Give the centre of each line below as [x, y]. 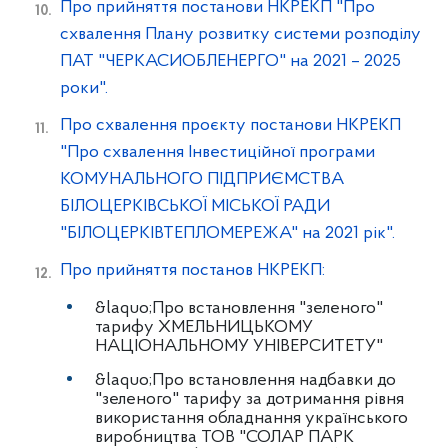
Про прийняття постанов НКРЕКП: [192, 270]
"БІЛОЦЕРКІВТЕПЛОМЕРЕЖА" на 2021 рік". [227, 233]
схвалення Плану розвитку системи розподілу [240, 34]
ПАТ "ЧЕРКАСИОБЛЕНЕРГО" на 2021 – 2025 [230, 61]
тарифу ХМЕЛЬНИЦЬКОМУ [204, 327]
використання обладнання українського [251, 418]
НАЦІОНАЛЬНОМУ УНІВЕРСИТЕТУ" [239, 346]
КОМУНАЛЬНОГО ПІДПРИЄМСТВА [202, 179]
